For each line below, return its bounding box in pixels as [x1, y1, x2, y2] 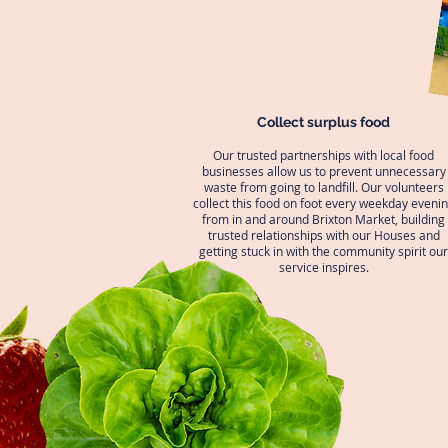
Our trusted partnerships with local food [213, 147, 434, 163]
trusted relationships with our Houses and [207, 227, 440, 243]
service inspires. [278, 259, 369, 275]
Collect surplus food [257, 114, 390, 130]
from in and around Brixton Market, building [202, 211, 445, 227]
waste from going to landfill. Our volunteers [203, 179, 444, 195]
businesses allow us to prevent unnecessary [201, 163, 446, 179]
